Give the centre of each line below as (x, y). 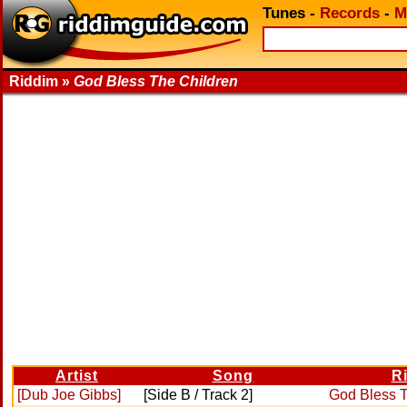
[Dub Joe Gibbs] (69, 395)
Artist (77, 376)
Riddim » (41, 81)
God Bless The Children (156, 81)
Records (350, 13)
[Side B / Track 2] (198, 395)
